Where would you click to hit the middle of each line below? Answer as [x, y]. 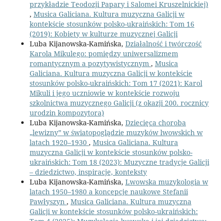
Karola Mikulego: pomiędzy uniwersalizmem [104, 54]
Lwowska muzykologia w [166, 182]
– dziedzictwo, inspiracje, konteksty [88, 172]
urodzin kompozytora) [67, 113]
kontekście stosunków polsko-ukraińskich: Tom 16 [112, 24]
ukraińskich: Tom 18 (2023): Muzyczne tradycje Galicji [119, 162]
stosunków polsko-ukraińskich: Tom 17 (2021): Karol [116, 83]
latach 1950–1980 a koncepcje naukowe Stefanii [109, 192]
